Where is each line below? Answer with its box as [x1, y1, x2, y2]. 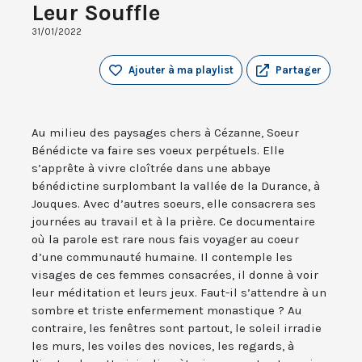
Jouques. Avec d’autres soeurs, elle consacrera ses [32, 196, 316, 212]
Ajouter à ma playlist [128, 64, 234, 77]
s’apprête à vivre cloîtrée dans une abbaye [32, 161, 271, 176]
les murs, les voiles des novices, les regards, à [32, 339, 294, 354]
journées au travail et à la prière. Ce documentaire [32, 214, 315, 229]
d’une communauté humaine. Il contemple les [32, 250, 293, 265]
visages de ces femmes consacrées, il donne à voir [32, 267, 318, 283]
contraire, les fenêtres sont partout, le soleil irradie [32, 321, 322, 336]
